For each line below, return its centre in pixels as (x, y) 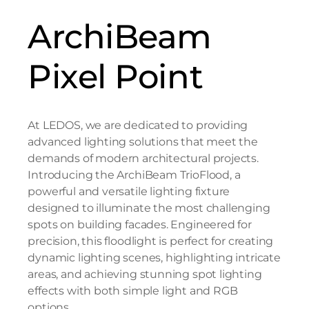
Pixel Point (116, 76)
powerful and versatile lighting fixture (129, 191)
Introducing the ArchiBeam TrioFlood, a (134, 175)
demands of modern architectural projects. (143, 158)
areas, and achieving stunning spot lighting (145, 274)
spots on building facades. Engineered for (140, 224)
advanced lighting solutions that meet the (143, 141)
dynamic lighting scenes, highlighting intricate (154, 257)
